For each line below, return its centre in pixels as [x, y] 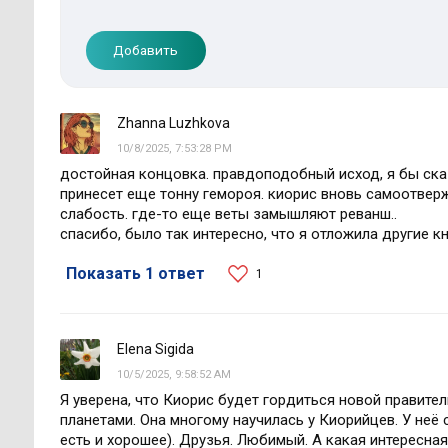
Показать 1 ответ [135, 274]
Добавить [146, 50]
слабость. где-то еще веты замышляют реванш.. [228, 214]
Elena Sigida [156, 349]
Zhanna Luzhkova [174, 123]
